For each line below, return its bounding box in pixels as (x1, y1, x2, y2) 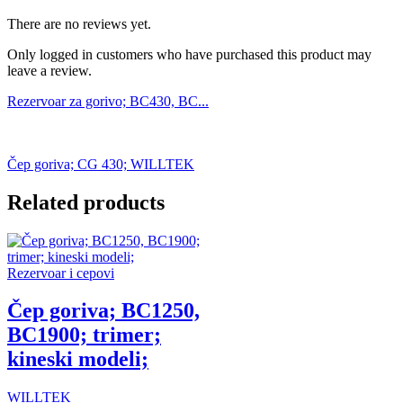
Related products (7, 190, 165, 214)
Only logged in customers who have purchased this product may (7, 46, 372, 62)
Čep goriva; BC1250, (7, 299, 200, 323)
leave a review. (7, 62, 92, 78)
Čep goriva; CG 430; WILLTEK (7, 156, 194, 172)
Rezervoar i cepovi (7, 264, 114, 281)
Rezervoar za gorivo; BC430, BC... (7, 93, 209, 109)
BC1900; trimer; (7, 323, 161, 347)
